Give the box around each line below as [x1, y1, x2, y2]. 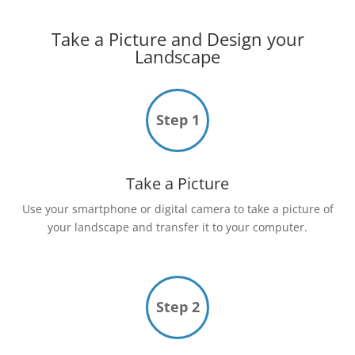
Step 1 [155, 110, 200, 130]
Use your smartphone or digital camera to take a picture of [21, 201, 334, 217]
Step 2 [155, 297, 200, 317]
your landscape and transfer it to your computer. [48, 219, 307, 235]
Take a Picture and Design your [51, 27, 304, 52]
